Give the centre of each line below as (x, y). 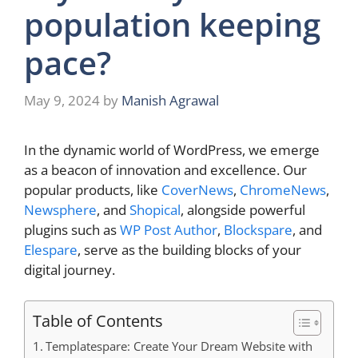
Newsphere (60, 210)
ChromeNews (283, 190)
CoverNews (197, 190)
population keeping (172, 24)
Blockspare (258, 230)
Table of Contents (98, 320)
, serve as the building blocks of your (189, 250)
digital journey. (70, 270)
